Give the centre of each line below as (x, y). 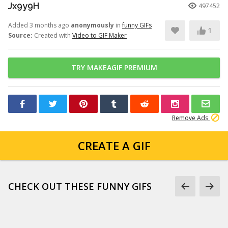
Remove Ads (191, 118)
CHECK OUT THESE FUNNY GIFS (80, 186)
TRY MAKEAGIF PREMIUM (114, 67)
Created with (52, 35)
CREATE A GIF (114, 146)
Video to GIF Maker (99, 35)
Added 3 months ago (39, 25)
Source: (20, 35)
